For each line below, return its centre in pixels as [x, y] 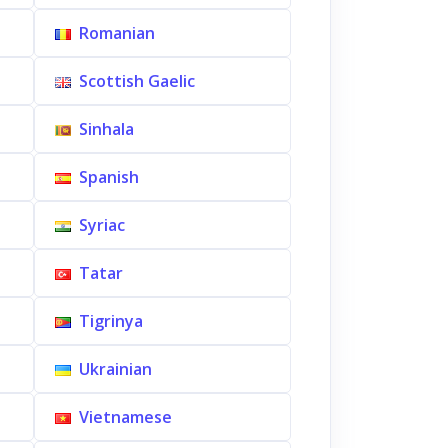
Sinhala [106, 129]
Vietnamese [125, 417]
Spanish [108, 177]
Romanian [116, 33]
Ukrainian [115, 369]
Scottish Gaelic [136, 81]
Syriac [101, 225]
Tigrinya [110, 321]
